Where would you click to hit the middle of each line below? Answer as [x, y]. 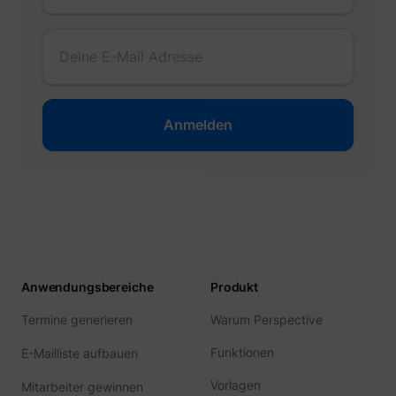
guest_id [86, 114]
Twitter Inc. [335, 114]
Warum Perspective [267, 319]
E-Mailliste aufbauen [80, 353]
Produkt [235, 286]
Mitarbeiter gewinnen [82, 386]
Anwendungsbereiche [88, 286]
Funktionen [242, 352]
